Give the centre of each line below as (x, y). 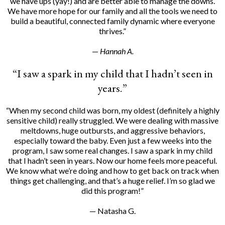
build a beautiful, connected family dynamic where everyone (113, 21)
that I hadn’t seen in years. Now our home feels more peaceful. (113, 160)
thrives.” (113, 31)
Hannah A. (116, 51)
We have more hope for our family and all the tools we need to (113, 11)
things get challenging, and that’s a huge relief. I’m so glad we (113, 181)
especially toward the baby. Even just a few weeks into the (113, 140)
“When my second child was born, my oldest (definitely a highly (113, 110)
